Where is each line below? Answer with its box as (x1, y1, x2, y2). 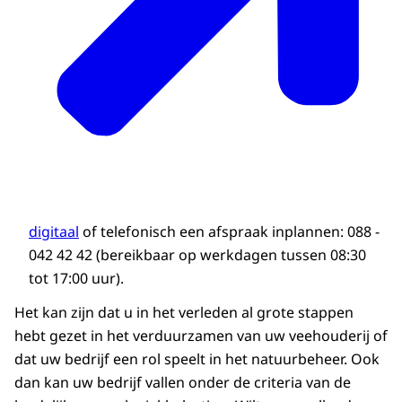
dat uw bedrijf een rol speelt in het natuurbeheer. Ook (14, 349, 380, 370)
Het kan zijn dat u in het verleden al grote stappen (14, 302, 354, 323)
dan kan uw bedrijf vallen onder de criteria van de (14, 372, 351, 393)
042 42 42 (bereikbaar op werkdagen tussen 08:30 (29, 245, 366, 266)
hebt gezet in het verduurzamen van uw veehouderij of (14, 326, 388, 346)
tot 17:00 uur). (29, 268, 124, 289)
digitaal (29, 222, 79, 242)
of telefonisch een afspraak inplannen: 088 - (79, 222, 380, 242)
